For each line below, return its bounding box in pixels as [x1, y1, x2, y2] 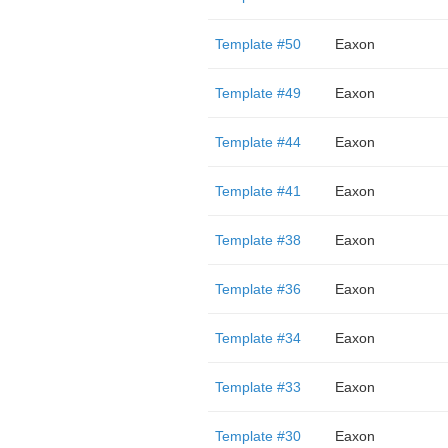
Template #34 [214, 330, 301, 346]
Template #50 [214, 36, 301, 52]
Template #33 [214, 379, 301, 395]
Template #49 [214, 85, 301, 101]
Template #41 [214, 183, 301, 199]
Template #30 [214, 428, 301, 444]
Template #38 [214, 232, 301, 248]
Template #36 [214, 281, 301, 297]
